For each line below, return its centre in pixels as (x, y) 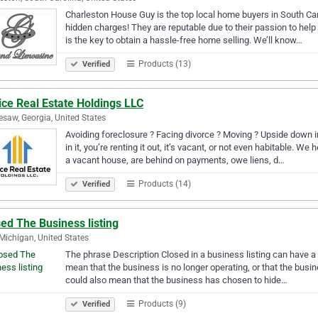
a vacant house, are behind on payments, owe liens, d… (175, 160)
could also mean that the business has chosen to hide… (176, 280)
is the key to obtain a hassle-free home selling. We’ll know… (184, 40)
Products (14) (164, 183)
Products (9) (161, 303)
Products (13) (164, 64)
